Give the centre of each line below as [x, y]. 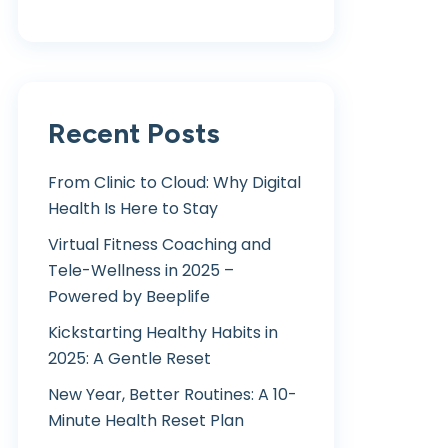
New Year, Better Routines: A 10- [172, 394]
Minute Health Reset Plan [146, 420]
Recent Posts [134, 133]
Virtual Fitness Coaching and [159, 244]
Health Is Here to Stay [133, 208]
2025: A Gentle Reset [129, 358]
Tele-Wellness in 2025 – [141, 270]
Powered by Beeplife [129, 296]
